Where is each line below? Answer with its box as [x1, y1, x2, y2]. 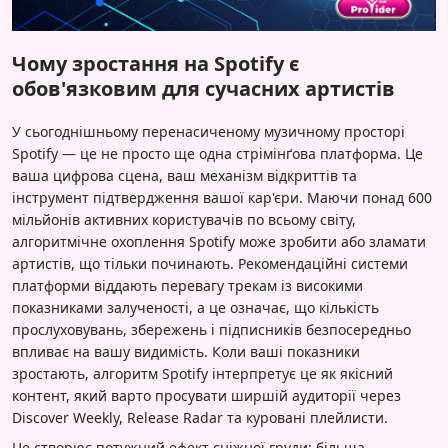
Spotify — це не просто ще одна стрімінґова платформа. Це [12, 143, 423, 163]
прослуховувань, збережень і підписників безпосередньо [12, 319, 411, 339]
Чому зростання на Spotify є [12, 49, 299, 77]
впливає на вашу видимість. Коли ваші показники [12, 341, 360, 361]
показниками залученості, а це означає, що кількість [12, 297, 379, 317]
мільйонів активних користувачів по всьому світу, [12, 209, 356, 229]
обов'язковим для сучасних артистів [12, 74, 395, 102]
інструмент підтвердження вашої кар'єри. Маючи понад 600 [12, 187, 432, 207]
